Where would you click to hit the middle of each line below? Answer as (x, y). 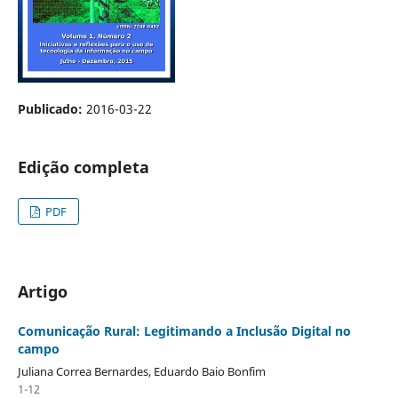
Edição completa (83, 167)
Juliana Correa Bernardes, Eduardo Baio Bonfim (141, 371)
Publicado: (52, 108)
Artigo (42, 291)
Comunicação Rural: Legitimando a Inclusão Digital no (184, 330)
